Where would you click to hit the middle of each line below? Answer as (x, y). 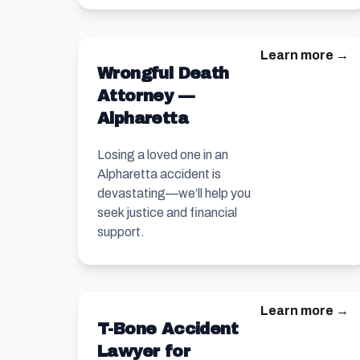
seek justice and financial (167, 213)
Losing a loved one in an (163, 155)
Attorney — (146, 96)
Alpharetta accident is (159, 174)
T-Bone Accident (168, 329)
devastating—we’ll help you (174, 193)
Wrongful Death (163, 73)
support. (121, 232)
